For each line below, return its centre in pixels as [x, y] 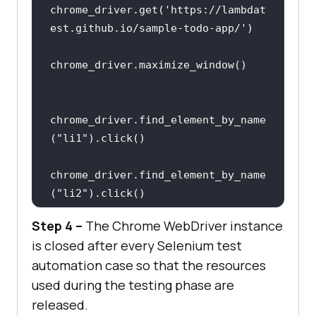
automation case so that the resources [149, 266]
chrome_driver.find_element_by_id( [154, 266]
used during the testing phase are [133, 285]
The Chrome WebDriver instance [183, 226]
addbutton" [81, 285]
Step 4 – [57, 226]
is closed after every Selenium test [137, 246]
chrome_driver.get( [107, 10]
